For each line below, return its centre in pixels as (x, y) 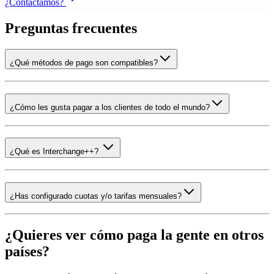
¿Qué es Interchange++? (55, 152)
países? (27, 252)
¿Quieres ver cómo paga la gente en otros (134, 235)
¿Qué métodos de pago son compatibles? (84, 63)
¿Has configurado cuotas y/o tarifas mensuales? (96, 196)
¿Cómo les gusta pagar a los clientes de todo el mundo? (110, 107)
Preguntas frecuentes (71, 28)
